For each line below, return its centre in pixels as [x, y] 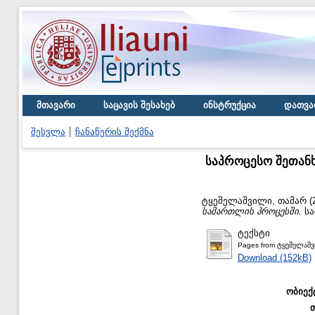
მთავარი [56, 105]
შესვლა [48, 132]
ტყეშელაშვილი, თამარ [254, 200]
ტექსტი [254, 233]
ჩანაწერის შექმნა [115, 132]
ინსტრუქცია [230, 105]
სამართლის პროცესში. [252, 211]
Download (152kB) [275, 257]
